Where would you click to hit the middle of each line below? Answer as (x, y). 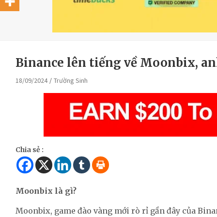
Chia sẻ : (30, 150)
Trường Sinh (71, 80)
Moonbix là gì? (46, 191)
